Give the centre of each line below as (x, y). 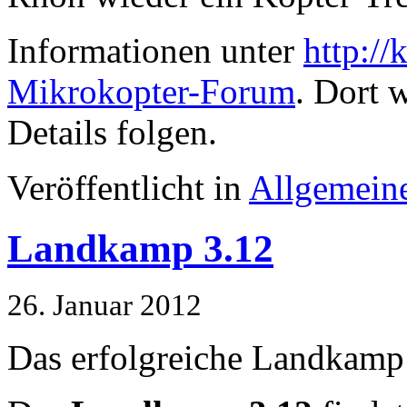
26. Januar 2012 (104, 306)
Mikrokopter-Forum (151, 92)
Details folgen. (112, 133)
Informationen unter (155, 51)
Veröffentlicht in (128, 188)
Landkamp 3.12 (140, 249)
